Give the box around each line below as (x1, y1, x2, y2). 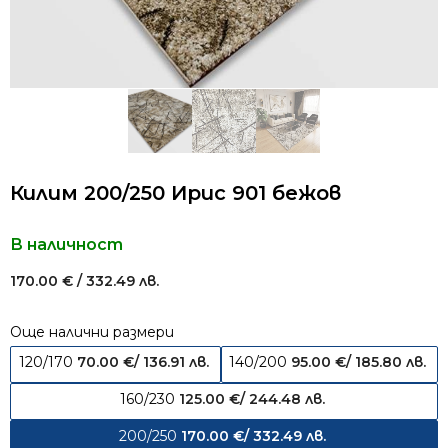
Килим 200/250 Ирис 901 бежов (10, 181, 341, 205)
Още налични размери (10, 323, 174, 341)
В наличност (10, 235, 123, 254)
